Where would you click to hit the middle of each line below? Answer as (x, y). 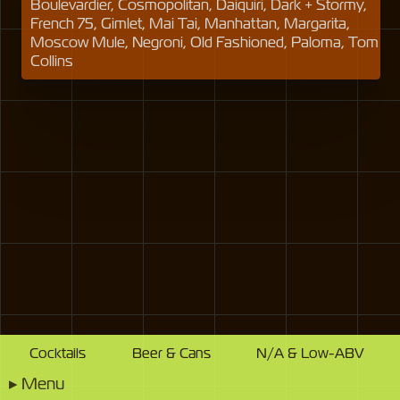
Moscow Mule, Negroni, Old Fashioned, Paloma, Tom (205, 42)
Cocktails (58, 354)
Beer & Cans (171, 354)
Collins (52, 61)
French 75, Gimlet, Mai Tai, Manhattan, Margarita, (191, 24)
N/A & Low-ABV (310, 354)
